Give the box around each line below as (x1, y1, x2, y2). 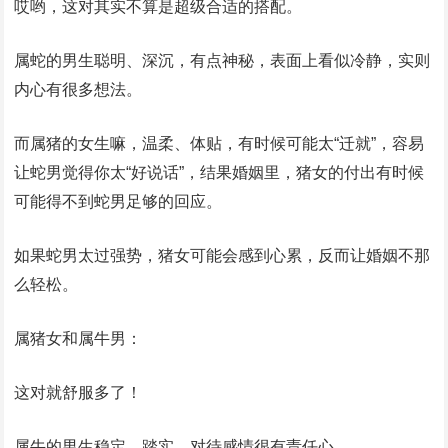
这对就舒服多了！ (14, 384, 143, 402)
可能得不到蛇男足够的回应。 (14, 193, 223, 211)
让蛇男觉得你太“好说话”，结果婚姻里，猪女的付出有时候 (14, 164, 425, 182)
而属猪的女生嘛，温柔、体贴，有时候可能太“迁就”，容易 (14, 135, 425, 153)
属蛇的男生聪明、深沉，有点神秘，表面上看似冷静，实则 (14, 52, 431, 70)
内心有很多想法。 (14, 81, 143, 99)
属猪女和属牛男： (14, 330, 143, 348)
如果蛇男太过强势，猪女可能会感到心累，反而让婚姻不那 (14, 247, 431, 265)
